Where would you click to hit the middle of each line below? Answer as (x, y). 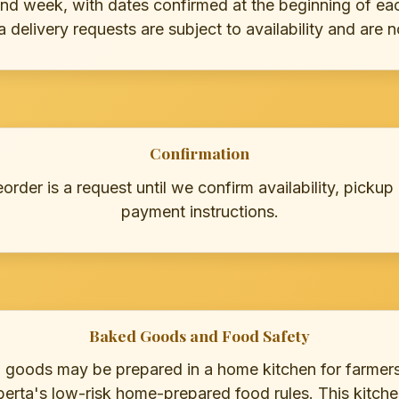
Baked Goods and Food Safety (199, 335)
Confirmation (199, 152)
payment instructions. (199, 211)
